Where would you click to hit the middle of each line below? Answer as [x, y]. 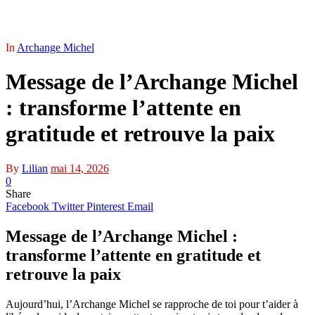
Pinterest [105, 206]
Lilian [35, 168]
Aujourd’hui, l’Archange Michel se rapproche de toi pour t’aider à [152, 304]
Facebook [27, 206]
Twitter [68, 206]
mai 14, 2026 [80, 168]
